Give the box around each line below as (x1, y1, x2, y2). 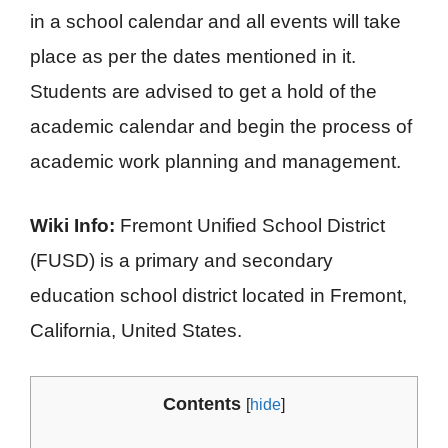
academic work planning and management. (30, 151, 401, 173)
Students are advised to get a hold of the (30, 81, 377, 103)
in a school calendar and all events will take (30, 11, 401, 33)
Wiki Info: (30, 214, 115, 236)
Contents (163, 394, 241, 415)
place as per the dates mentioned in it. (30, 46, 356, 68)
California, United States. (30, 319, 242, 341)
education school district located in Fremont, (30, 284, 407, 306)
